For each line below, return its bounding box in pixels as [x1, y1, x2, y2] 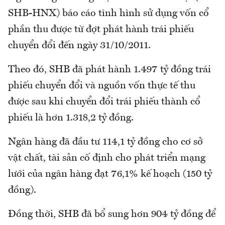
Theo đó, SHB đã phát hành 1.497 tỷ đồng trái [8, 64, 211, 75]
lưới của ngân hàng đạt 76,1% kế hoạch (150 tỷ [8, 169, 212, 179]
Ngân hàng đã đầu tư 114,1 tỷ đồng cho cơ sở [8, 137, 203, 147]
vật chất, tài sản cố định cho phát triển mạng [8, 153, 205, 163]
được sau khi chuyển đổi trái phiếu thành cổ [8, 96, 200, 107]
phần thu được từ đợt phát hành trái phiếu [8, 24, 194, 35]
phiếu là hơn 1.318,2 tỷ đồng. [8, 113, 134, 123]
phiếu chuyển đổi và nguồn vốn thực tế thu [8, 80, 195, 91]
